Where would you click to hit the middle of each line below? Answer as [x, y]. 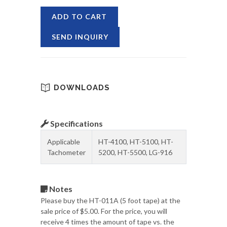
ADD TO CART [79, 16]
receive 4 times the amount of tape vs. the [107, 222]
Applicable [64, 142]
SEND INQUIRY [80, 37]
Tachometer [66, 152]
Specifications [76, 123]
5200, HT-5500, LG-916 [135, 152]
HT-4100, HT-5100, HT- [136, 142]
